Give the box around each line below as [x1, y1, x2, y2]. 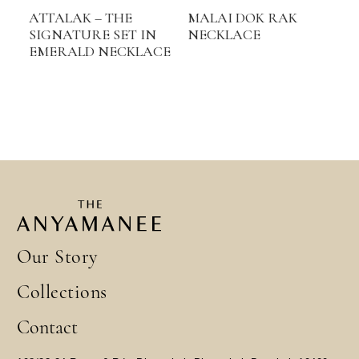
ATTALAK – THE [29, 9, 132, 27]
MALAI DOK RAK [188, 9, 297, 27]
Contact [17, 315, 78, 339]
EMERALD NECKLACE [29, 42, 171, 61]
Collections [17, 280, 107, 304]
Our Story [17, 244, 98, 268]
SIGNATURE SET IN [29, 26, 156, 44]
